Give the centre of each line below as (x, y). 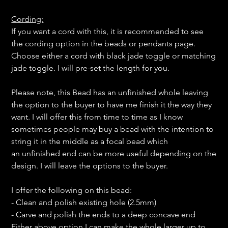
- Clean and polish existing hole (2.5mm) (84, 203)
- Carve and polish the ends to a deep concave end (104, 215)
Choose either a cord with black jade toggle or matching (114, 56)
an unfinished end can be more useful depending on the (114, 154)
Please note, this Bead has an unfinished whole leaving (110, 93)
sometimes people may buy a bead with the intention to (113, 129)
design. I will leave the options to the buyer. (91, 166)
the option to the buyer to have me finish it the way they (112, 105)
